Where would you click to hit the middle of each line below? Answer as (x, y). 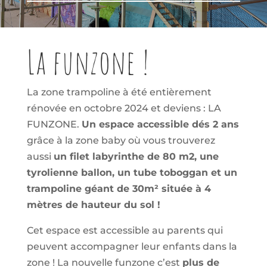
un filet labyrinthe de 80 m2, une (136, 156)
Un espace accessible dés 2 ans (160, 124)
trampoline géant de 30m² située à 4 (119, 188)
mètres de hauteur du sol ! (93, 204)
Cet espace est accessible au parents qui (125, 230)
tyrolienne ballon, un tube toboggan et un (132, 172)
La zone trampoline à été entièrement (119, 92)
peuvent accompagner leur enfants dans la (132, 246)
